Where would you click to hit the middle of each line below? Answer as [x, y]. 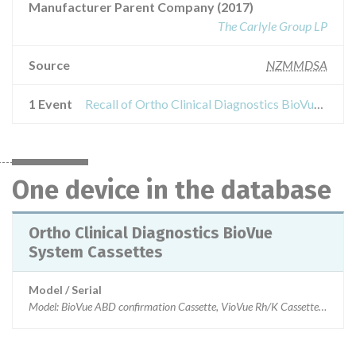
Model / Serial [65, 290]
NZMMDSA [297, 65]
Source [49, 65]
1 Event [50, 104]
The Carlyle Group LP [273, 26]
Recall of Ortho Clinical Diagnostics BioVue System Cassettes [319, 104]
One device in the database [172, 190]
